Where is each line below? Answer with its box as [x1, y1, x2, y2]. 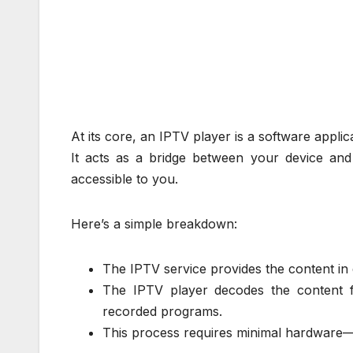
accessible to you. [71, 170, 178, 187]
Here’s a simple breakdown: [71, 215, 237, 232]
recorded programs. [102, 303, 222, 319]
